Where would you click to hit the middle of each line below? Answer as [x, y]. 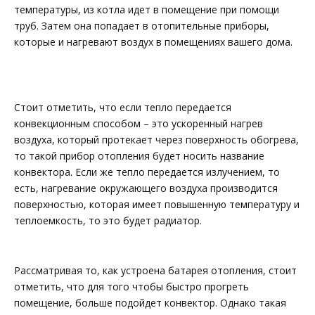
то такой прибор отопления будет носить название [139, 156]
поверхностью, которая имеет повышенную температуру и [157, 205]
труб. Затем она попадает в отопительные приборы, [142, 25]
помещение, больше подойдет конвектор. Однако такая [150, 302]
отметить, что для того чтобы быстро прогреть [131, 286]
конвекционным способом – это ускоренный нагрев [139, 124]
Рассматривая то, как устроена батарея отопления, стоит [155, 270]
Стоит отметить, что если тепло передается [123, 108]
